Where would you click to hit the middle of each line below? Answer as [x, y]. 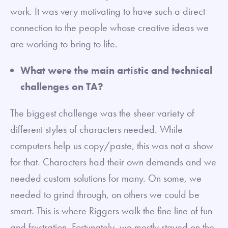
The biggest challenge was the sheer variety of [102, 113]
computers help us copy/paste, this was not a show [112, 145]
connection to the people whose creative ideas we [109, 27]
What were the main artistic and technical [116, 70]
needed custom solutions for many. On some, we [106, 178]
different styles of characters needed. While [96, 129]
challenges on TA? [62, 86]
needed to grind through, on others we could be [105, 194]
